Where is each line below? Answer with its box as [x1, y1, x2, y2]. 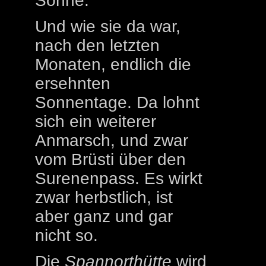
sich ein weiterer [35, 112, 156, 131]
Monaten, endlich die [35, 55, 191, 74]
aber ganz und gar [35, 207, 173, 226]
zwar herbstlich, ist [35, 188, 173, 207]
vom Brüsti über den [35, 150, 186, 169]
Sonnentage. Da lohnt [35, 93, 199, 112]
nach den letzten [35, 36, 160, 55]
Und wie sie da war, [35, 17, 180, 36]
